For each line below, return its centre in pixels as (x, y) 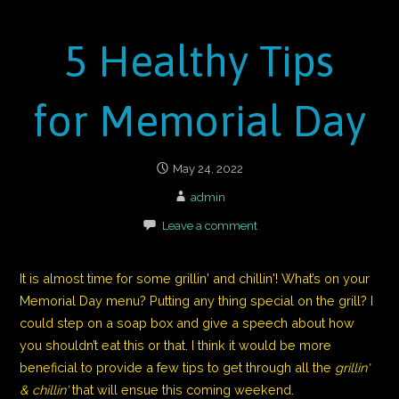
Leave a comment (209, 226)
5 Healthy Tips (199, 61)
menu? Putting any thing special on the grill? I (238, 300)
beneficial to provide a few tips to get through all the (178, 367)
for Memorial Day (199, 121)
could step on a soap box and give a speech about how (187, 322)
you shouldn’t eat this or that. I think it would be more (176, 345)
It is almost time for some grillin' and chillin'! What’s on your (195, 278)
